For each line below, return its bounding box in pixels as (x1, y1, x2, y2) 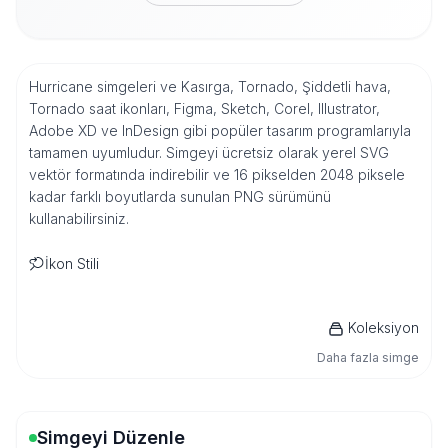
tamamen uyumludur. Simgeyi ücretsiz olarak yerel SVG (29, 144, 389, 161)
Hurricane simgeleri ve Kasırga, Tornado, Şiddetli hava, (29, 78, 391, 95)
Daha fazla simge (317, 350, 419, 365)
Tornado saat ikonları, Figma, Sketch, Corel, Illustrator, (29, 100, 380, 117)
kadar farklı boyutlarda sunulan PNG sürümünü (29, 188, 331, 205)
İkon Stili (45, 255, 99, 272)
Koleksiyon (348, 319, 419, 336)
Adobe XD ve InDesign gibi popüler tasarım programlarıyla (29, 122, 411, 139)
